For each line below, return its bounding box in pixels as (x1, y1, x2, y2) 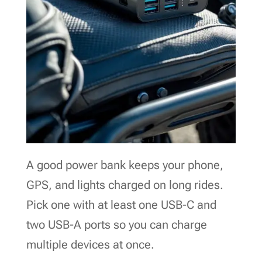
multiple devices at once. (26, 237, 154, 251)
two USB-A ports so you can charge (26, 217, 207, 232)
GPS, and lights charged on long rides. (26, 177, 223, 192)
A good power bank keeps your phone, (26, 157, 223, 172)
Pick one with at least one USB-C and (26, 197, 216, 212)
